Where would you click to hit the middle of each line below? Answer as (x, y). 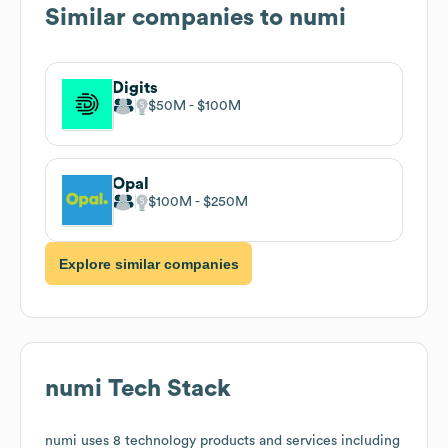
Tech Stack (166, 389)
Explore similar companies (148, 263)
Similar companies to (167, 17)
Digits (135, 87)
